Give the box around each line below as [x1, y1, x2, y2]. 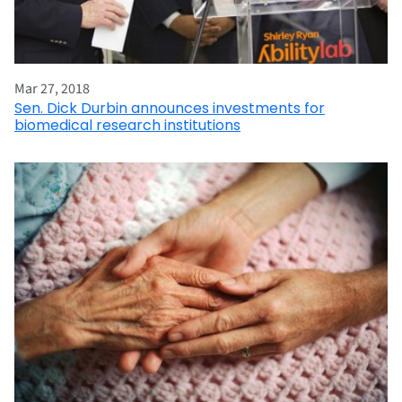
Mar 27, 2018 [14, 79, 90, 100]
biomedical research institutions [14, 115, 240, 136]
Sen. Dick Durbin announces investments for [14, 98, 325, 119]
